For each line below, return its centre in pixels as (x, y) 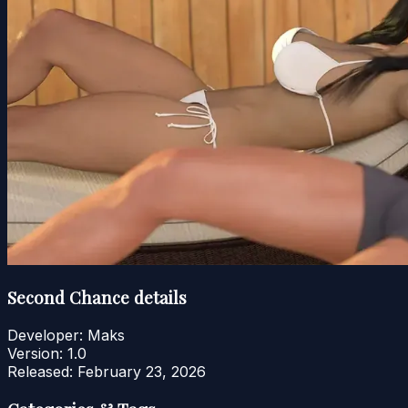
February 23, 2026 (142, 371)
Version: (35, 353)
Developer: (45, 335)
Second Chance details (97, 298)
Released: (40, 371)
